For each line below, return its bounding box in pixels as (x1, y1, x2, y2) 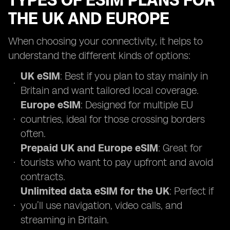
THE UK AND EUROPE (8, 9, 169, 28)
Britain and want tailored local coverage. (21, 84, 199, 97)
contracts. (21, 170, 65, 183)
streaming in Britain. (21, 214, 109, 226)
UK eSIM (21, 70, 60, 82)
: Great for (158, 142, 202, 154)
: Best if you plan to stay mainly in (60, 70, 208, 82)
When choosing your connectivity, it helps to (8, 35, 203, 47)
